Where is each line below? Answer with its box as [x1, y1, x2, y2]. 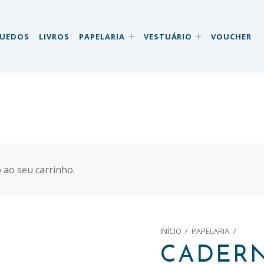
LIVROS [39, 31, 70, 42]
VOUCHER [211, 31, 252, 42]
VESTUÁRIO [143, 31, 193, 42]
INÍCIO [160, 226, 181, 236]
